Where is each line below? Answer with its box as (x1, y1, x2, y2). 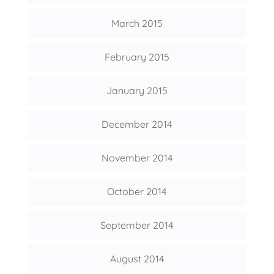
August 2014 (109, 253, 164, 265)
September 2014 (100, 219, 174, 232)
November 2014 (101, 152, 172, 165)
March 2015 (111, 17, 163, 30)
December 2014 (102, 118, 172, 131)
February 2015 (104, 51, 169, 64)
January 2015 (106, 84, 168, 97)
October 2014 (107, 185, 167, 198)
